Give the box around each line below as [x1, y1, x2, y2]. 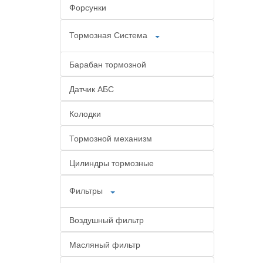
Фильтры [69, 184, 103, 196]
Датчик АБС [69, 83, 114, 95]
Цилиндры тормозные [69, 157, 154, 168]
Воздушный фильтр [69, 214, 144, 225]
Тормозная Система [69, 28, 147, 41]
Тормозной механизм [69, 132, 152, 144]
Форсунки [69, 1, 106, 13]
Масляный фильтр [69, 238, 140, 250]
